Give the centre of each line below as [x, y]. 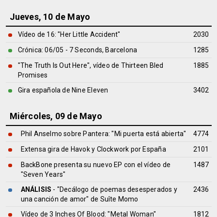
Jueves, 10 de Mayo [50, 17]
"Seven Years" [43, 174]
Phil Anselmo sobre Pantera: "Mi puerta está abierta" [103, 134]
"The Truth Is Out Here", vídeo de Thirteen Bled [91, 65]
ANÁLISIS [36, 189]
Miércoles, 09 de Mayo [56, 116]
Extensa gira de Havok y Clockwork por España [93, 149]
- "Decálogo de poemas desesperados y [114, 189]
